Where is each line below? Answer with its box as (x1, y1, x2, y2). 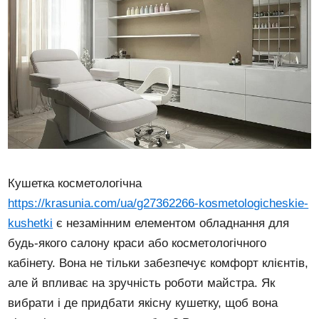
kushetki (8, 216, 53, 230)
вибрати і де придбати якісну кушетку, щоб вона (8, 296, 278, 310)
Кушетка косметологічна (8, 176, 142, 190)
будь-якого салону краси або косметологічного (8, 236, 267, 250)
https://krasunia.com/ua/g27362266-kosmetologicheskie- (8, 196, 309, 210)
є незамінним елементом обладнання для (53, 216, 290, 230)
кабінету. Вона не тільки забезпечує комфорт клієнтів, (8, 256, 309, 270)
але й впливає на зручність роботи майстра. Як (8, 276, 276, 290)
